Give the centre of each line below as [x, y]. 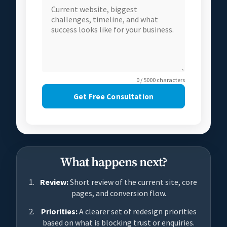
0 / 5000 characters [161, 80]
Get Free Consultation [113, 96]
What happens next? [113, 162]
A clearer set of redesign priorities [137, 211]
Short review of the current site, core [133, 182]
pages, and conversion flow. [119, 193]
